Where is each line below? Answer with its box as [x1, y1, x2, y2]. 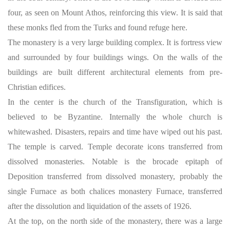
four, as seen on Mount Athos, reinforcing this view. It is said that [8, 8, 222, 17]
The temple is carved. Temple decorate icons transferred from [8, 142, 222, 151]
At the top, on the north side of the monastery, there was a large [8, 217, 222, 225]
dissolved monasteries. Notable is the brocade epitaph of [8, 157, 222, 166]
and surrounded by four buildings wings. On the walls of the [8, 53, 222, 62]
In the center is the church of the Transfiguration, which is [8, 98, 222, 106]
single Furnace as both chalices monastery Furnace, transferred [8, 187, 222, 196]
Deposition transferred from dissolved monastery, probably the [8, 172, 222, 181]
